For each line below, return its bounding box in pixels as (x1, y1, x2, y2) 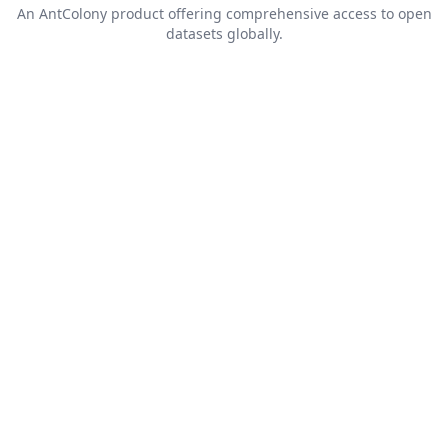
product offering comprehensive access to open (106, 4, 432, 24)
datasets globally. (165, 24, 283, 44)
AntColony (38, 4, 107, 24)
